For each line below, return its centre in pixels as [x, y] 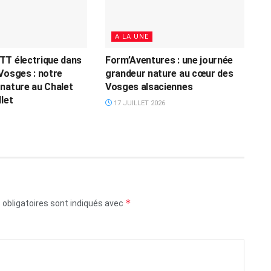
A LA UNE [132, 37]
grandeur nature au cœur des [169, 73]
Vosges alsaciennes [149, 87]
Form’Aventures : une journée [169, 60]
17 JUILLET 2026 [138, 103]
